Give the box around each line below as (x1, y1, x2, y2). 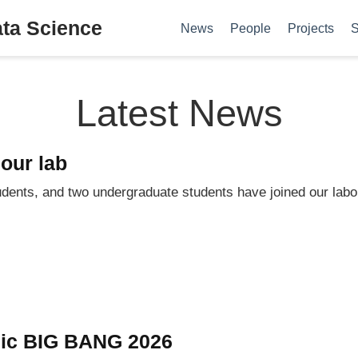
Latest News (75, 92, 283, 134)
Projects (287, 21, 334, 35)
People (229, 21, 271, 35)
